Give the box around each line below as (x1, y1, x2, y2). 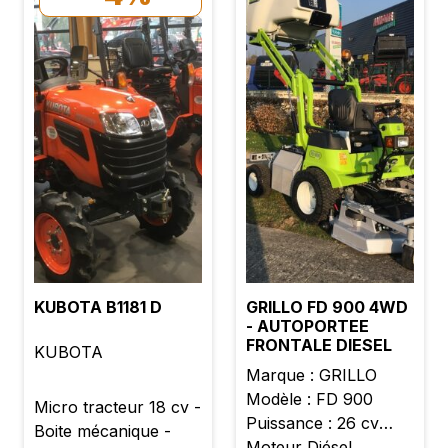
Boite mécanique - (34, 420, 171, 441)
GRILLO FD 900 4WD (246, 296, 408, 317)
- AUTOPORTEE (246, 315, 369, 336)
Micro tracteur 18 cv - (34, 396, 201, 417)
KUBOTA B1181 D (34, 296, 162, 317)
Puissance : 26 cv (246, 412, 379, 433)
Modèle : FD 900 (246, 388, 373, 409)
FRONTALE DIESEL (246, 334, 392, 355)
